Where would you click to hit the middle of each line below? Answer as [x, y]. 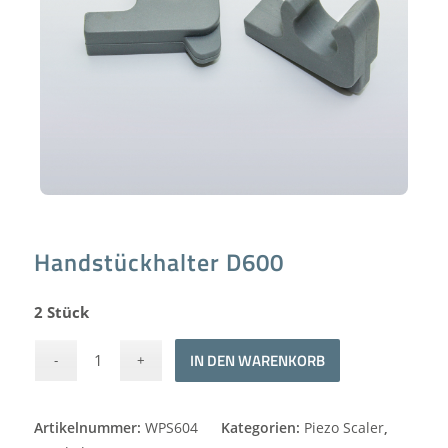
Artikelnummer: [89, 427]
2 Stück [61, 311]
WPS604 [171, 427]
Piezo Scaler [343, 427]
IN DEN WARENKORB [258, 360]
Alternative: [381, 352]
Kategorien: [262, 427]
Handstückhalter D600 [158, 261]
